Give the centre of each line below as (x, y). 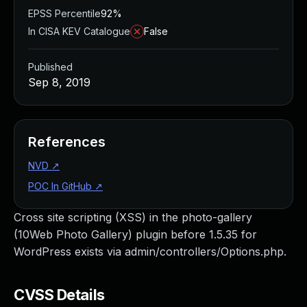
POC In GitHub (60, 186)
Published (50, 67)
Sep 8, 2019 (59, 82)
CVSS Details (59, 295)
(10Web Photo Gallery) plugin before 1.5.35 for (135, 234)
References (67, 142)
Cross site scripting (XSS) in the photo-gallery (133, 217)
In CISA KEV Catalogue (79, 31)
